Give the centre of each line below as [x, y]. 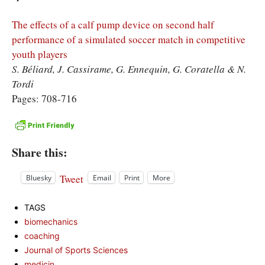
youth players [40, 54]
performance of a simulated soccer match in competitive [129, 40]
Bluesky [39, 177]
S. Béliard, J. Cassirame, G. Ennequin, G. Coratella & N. [129, 69]
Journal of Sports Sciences [76, 250]
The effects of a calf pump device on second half [113, 25]
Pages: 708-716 [44, 99]
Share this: [40, 153]
